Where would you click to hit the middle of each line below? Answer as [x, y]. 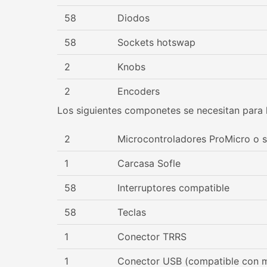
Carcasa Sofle [149, 163]
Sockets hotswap [156, 42]
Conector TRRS [152, 237]
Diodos [133, 18]
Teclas [132, 212]
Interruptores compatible [173, 188]
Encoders [139, 91]
